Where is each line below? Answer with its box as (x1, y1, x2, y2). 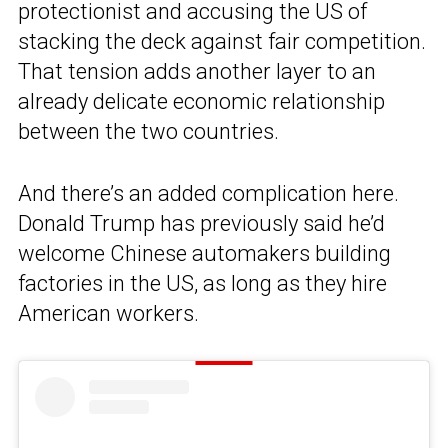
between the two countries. (18, 118, 279, 144)
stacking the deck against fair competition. (18, 28, 426, 54)
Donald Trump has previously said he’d (18, 210, 385, 236)
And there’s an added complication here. (18, 180, 399, 206)
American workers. (18, 300, 199, 326)
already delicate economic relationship (18, 88, 385, 114)
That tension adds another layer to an (18, 58, 376, 84)
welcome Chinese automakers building (18, 240, 391, 266)
